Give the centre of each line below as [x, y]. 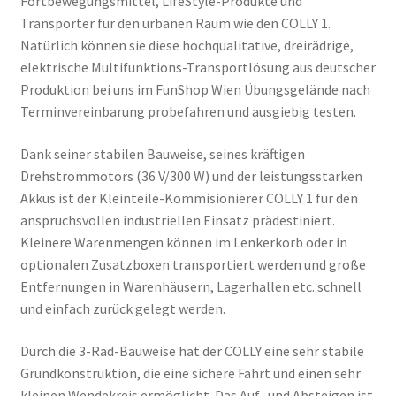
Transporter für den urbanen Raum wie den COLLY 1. [175, 23]
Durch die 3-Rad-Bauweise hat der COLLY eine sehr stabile [192, 350]
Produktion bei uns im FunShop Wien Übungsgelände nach [195, 90]
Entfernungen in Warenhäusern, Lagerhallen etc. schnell [190, 286]
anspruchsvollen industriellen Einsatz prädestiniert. [177, 220]
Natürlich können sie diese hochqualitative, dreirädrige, [187, 46]
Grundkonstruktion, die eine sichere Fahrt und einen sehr [190, 373]
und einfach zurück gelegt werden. [122, 308]
